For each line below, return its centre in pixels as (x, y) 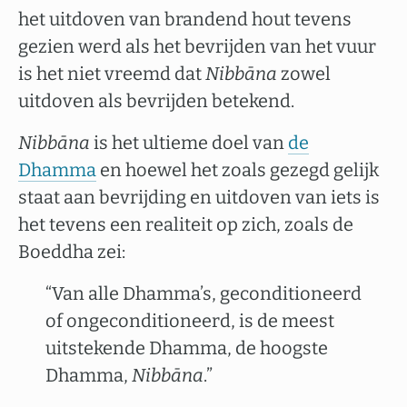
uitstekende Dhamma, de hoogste (187, 348)
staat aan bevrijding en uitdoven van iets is (199, 197)
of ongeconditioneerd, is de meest (190, 321)
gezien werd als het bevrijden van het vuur (197, 46)
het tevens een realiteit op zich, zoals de (186, 224)
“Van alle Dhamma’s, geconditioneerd (203, 293)
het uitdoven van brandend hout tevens (185, 19)
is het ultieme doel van (189, 143)
